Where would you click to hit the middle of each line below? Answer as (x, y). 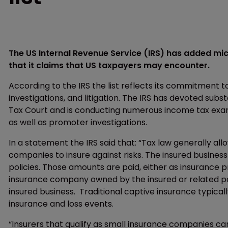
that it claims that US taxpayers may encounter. (109, 65)
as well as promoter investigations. (78, 122)
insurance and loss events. (61, 204)
